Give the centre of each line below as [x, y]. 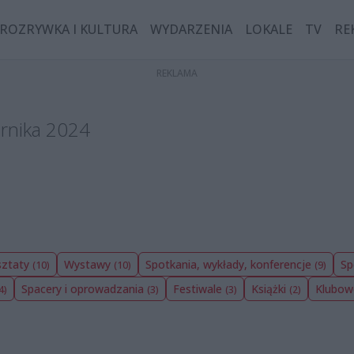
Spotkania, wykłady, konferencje [230, 264]
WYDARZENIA [192, 30]
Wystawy [89, 264]
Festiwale [199, 288]
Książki [270, 288]
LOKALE [269, 30]
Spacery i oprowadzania [84, 288]
